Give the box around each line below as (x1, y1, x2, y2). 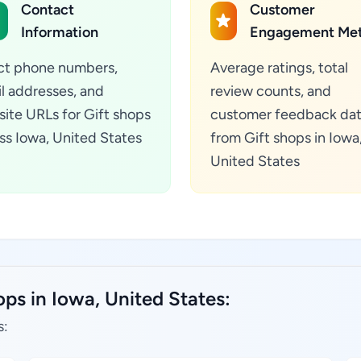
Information (21, 23, 99, 41)
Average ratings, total (210, 59, 348, 77)
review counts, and (210, 82, 331, 100)
